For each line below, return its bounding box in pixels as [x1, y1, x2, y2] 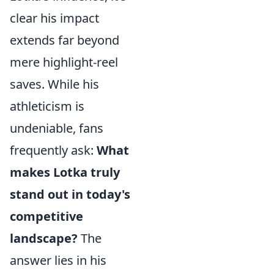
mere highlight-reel [10, 54, 118, 70]
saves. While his [10, 76, 99, 92]
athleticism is [10, 98, 84, 114]
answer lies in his [10, 252, 106, 268]
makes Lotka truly [10, 164, 120, 180]
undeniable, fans [10, 120, 103, 136]
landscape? [10, 230, 78, 246]
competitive [10, 208, 83, 224]
